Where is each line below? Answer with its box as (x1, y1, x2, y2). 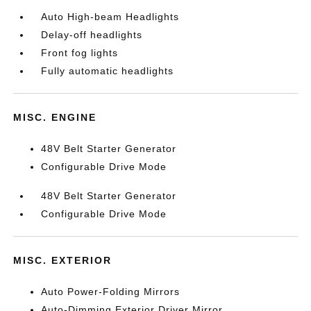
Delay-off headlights (41, 29, 143, 40)
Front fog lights (41, 47, 119, 58)
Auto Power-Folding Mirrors (41, 286, 180, 297)
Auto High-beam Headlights (41, 11, 180, 22)
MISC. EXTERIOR (13, 255, 112, 266)
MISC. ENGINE (13, 112, 97, 123)
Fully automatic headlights (41, 65, 174, 76)
